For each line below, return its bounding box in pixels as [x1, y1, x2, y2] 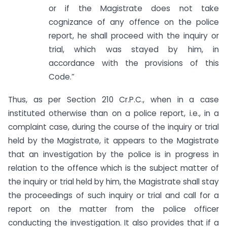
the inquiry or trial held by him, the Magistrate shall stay [8, 176, 219, 187]
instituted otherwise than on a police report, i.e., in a [8, 108, 219, 119]
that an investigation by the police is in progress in [8, 149, 219, 160]
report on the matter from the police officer [8, 204, 219, 215]
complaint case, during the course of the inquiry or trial [8, 122, 219, 133]
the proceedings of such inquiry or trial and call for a [8, 190, 219, 201]
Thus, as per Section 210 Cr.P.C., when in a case [8, 94, 219, 105]
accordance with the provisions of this [49, 58, 219, 69]
